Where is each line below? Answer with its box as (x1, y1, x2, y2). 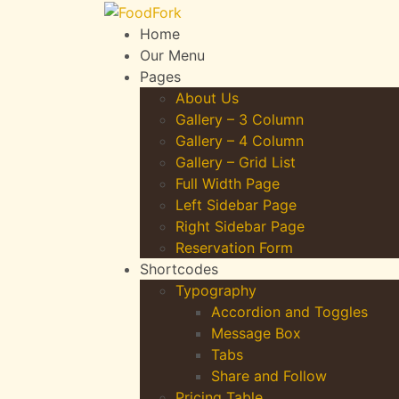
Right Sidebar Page (175, 216, 305, 235)
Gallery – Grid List (175, 152, 296, 171)
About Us (175, 88, 239, 107)
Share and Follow (211, 366, 327, 385)
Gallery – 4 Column (175, 131, 304, 150)
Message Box (211, 323, 301, 342)
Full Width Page (175, 174, 280, 192)
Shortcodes (140, 259, 218, 278)
